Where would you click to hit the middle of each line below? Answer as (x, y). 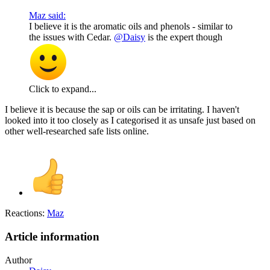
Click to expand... (63, 89)
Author (18, 260)
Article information (52, 237)
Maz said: (47, 16)
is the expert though (184, 37)
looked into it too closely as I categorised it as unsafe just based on (130, 121)
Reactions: (25, 213)
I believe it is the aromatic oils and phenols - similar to (131, 27)
